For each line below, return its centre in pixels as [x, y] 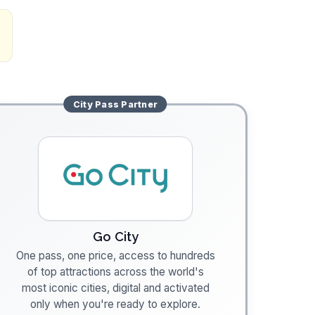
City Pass [96, 104]
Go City [115, 236]
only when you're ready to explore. [115, 304]
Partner [139, 104]
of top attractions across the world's [115, 272]
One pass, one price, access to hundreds [115, 256]
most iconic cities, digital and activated [115, 288]
